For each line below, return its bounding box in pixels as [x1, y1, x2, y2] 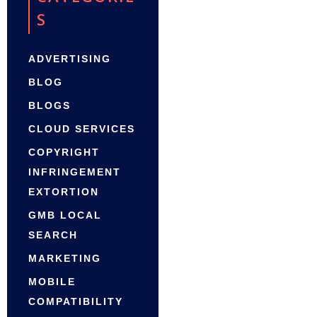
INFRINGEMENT [28, 166, 121, 178]
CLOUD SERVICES [28, 123, 135, 135]
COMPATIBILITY [28, 296, 123, 308]
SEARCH [28, 229, 78, 241]
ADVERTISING [28, 53, 111, 65]
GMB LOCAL [28, 209, 102, 221]
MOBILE [28, 276, 76, 288]
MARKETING [28, 253, 101, 265]
